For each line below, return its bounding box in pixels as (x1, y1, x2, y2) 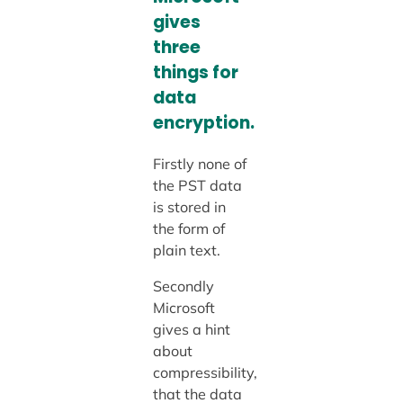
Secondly (152, 277, 214, 296)
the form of (152, 219, 225, 238)
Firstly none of (152, 155, 246, 174)
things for (152, 60, 238, 85)
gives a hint (152, 320, 230, 339)
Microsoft (152, 299, 215, 318)
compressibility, (152, 363, 257, 382)
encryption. (152, 111, 255, 136)
